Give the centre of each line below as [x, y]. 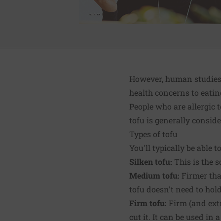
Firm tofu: [148, 203]
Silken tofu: [151, 161]
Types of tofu [153, 134]
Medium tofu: [154, 175]
